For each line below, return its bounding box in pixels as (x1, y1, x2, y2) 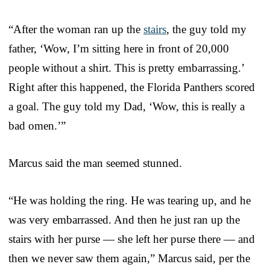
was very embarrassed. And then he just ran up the (8, 213, 240, 226)
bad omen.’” (8, 119, 66, 132)
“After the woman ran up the (8, 22, 143, 36)
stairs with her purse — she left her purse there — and (8, 232, 255, 245)
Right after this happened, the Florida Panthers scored (8, 80, 255, 93)
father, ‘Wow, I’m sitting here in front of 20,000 (8, 42, 229, 55)
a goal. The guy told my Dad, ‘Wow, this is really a (8, 99, 245, 113)
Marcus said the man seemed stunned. (8, 156, 182, 169)
